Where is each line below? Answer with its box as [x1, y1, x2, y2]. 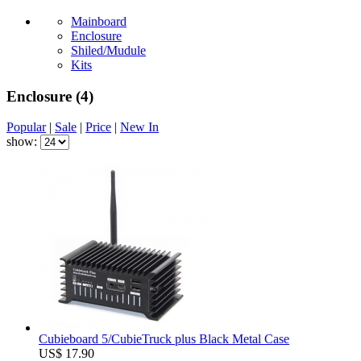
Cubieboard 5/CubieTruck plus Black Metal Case [39, 332, 289, 346]
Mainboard [71, 14, 127, 28]
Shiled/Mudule [71, 43, 146, 57]
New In [120, 120, 159, 135]
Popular [6, 120, 46, 135]
